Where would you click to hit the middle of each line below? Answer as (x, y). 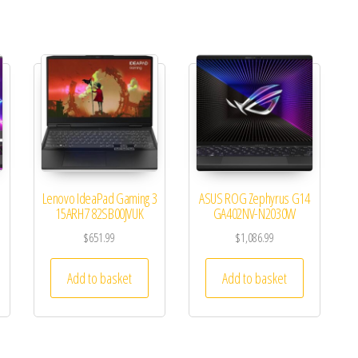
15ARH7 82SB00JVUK (99, 214)
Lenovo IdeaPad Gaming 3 (99, 199)
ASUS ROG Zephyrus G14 (255, 199)
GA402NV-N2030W (254, 214)
